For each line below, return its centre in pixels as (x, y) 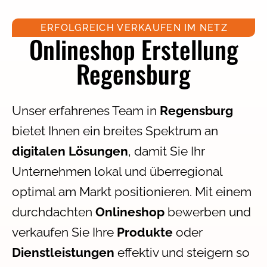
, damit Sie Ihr (167, 151)
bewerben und (208, 212)
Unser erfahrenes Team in (86, 110)
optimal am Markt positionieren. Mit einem (132, 191)
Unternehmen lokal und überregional (117, 171)
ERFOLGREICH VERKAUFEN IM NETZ (134, 27)
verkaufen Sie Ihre (64, 232)
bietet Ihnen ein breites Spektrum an (115, 131)
